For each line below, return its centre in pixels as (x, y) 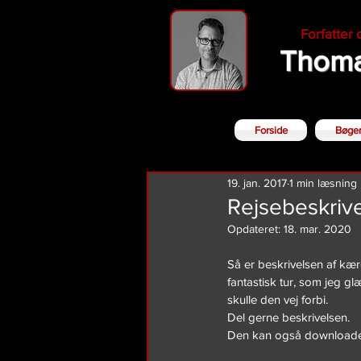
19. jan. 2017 (257, 183)
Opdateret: (255, 229)
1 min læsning (323, 183)
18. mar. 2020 (317, 229)
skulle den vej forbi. (278, 299)
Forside (271, 130)
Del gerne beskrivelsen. (288, 317)
